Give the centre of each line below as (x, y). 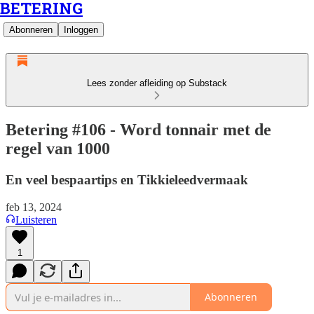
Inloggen (81, 30)
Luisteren (36, 219)
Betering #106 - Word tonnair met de (138, 129)
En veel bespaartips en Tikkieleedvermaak (127, 179)
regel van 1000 (58, 148)
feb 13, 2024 (34, 207)
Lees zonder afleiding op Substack (157, 83)
